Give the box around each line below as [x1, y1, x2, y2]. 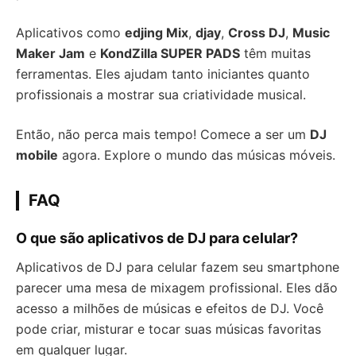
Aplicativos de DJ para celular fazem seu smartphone [16, 259, 339, 275]
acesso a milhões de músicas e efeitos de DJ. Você [16, 300, 323, 316]
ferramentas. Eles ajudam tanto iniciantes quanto [16, 66, 310, 82]
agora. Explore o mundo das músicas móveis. [58, 147, 335, 163]
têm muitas [240, 45, 311, 61]
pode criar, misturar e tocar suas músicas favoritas [16, 321, 321, 337]
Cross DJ [228, 25, 285, 41]
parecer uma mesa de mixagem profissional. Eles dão [16, 280, 338, 296]
